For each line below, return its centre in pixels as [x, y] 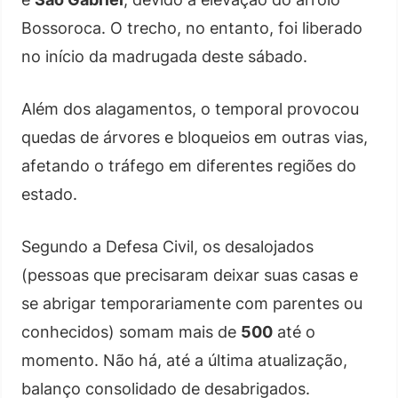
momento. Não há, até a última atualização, [184, 360]
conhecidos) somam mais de [131, 331]
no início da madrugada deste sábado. [164, 56]
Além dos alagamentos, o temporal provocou [190, 108]
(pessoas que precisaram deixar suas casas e [190, 275]
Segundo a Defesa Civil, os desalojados [167, 246]
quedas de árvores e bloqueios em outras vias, [195, 137]
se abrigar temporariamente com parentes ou [192, 303]
